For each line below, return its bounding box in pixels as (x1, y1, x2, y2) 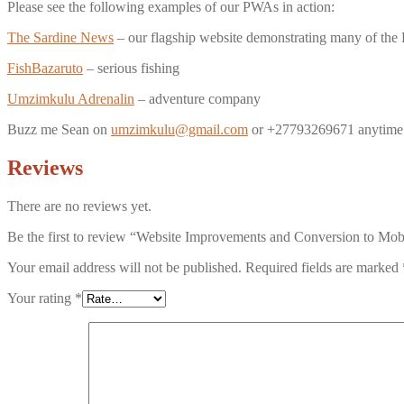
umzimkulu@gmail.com (111, 122, 248, 138)
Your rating (7, 290, 75, 307)
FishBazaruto (7, 60, 83, 77)
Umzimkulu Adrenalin (7, 91, 134, 107)
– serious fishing (83, 60, 179, 77)
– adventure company (134, 91, 261, 107)
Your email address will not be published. (7, 260, 242, 276)
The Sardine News (7, 30, 114, 46)
